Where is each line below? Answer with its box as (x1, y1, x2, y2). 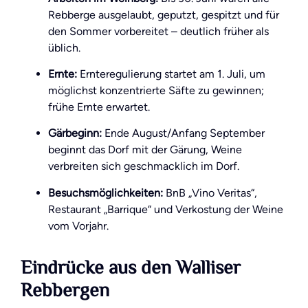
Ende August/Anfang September (102, 126, 265, 140)
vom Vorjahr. (48, 219, 109, 232)
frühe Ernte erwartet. (48, 100, 150, 114)
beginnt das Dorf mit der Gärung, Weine (48, 143, 242, 157)
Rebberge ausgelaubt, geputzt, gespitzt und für (48, 8, 279, 21)
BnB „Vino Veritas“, (163, 186, 257, 199)
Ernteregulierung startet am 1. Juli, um (77, 67, 265, 81)
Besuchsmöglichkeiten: (48, 186, 163, 199)
